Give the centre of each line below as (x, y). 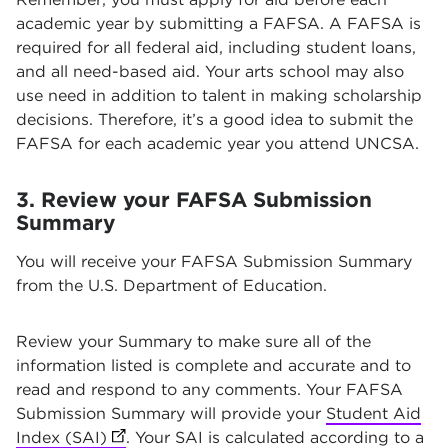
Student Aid (373, 413)
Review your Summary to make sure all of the (193, 341)
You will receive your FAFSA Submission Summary (214, 261)
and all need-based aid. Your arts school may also (210, 71)
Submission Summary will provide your (171, 413)
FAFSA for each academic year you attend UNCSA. (217, 143)
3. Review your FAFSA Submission (194, 199)
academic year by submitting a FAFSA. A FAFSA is (218, 23)
